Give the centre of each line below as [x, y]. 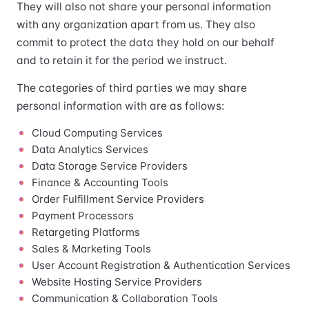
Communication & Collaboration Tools [125, 298]
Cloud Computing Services [97, 133]
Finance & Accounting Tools [100, 182]
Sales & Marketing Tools [91, 249]
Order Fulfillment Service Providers [118, 199]
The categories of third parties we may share [132, 88]
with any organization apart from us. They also [136, 24]
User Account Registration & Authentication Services [161, 265]
